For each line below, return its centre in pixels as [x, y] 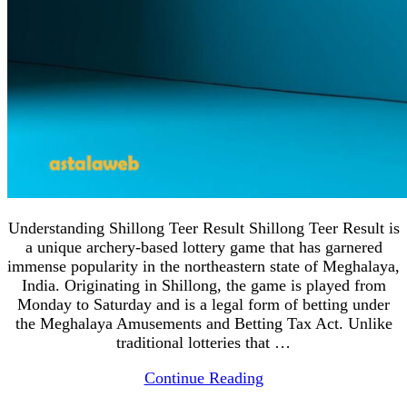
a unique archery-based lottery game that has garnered [203, 248]
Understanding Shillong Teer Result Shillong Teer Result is [203, 228]
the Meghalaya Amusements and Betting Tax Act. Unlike [203, 324]
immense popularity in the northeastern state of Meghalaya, [203, 267]
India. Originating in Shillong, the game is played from [203, 286]
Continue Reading [203, 378]
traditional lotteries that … [203, 343]
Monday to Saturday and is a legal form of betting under [203, 305]
